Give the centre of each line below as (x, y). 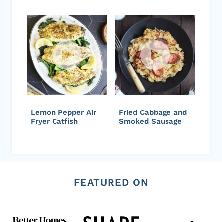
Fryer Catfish (54, 121)
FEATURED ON (111, 182)
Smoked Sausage (150, 121)
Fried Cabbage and (153, 112)
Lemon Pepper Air (63, 112)
